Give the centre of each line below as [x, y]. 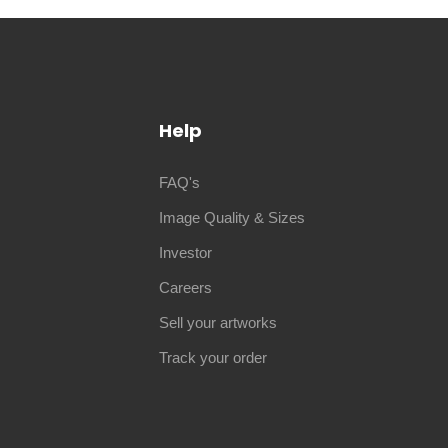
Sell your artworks [217, 323]
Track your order [212, 358]
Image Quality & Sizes [231, 218]
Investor [185, 253]
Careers [185, 288]
